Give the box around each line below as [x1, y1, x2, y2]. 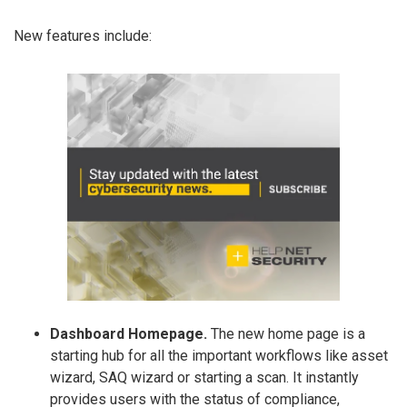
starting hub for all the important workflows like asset [50, 346, 388, 364]
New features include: [14, 26, 152, 45]
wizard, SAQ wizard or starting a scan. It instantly [50, 368, 359, 386]
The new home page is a [207, 324, 365, 342]
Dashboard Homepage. [50, 324, 207, 342]
